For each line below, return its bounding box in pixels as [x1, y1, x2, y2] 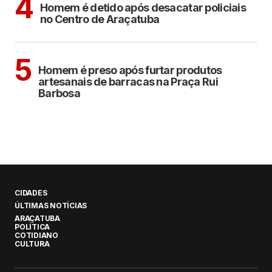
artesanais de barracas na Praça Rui [38, 75, 218, 88]
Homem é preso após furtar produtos [38, 63, 222, 76]
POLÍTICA [15, 222, 50, 231]
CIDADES [15, 188, 47, 197]
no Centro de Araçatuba [40, 12, 160, 25]
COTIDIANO [15, 231, 58, 240]
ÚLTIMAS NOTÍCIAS [15, 201, 87, 210]
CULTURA [15, 239, 50, 248]
